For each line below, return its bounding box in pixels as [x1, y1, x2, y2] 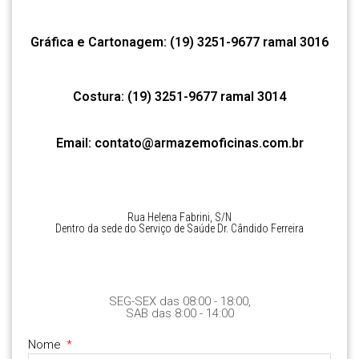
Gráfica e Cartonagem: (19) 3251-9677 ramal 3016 [30, 34, 329, 50]
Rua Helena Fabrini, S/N [127, 210, 232, 224]
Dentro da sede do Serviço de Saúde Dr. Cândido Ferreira [55, 221, 304, 235]
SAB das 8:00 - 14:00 [125, 305, 234, 321]
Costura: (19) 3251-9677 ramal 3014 [73, 88, 286, 104]
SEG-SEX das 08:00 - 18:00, [108, 293, 251, 309]
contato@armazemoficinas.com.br [94, 135, 304, 151]
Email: [55, 135, 95, 151]
